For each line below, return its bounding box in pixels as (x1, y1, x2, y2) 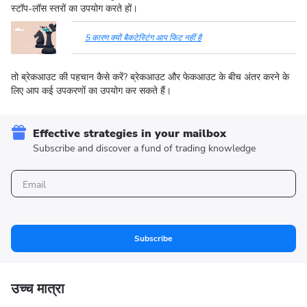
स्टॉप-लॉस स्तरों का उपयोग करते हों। (11, 2, 140, 15)
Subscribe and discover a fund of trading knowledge (33, 142, 256, 155)
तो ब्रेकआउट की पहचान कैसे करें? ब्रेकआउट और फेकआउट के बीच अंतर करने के (11, 71, 289, 84)
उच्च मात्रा (11, 280, 64, 298)
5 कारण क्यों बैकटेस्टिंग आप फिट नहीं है (85, 32, 201, 43)
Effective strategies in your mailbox (33, 126, 226, 141)
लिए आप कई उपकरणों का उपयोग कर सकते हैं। (11, 84, 177, 97)
